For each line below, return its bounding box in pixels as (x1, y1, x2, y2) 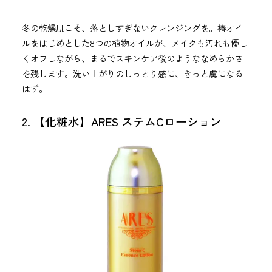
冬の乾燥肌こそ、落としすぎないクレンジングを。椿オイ (21, 21, 243, 35)
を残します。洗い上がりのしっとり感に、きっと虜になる (21, 67, 243, 80)
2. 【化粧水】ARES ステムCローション (21, 113, 222, 130)
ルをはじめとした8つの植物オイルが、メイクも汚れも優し (21, 36, 248, 50)
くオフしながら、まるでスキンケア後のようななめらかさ (21, 52, 243, 65)
